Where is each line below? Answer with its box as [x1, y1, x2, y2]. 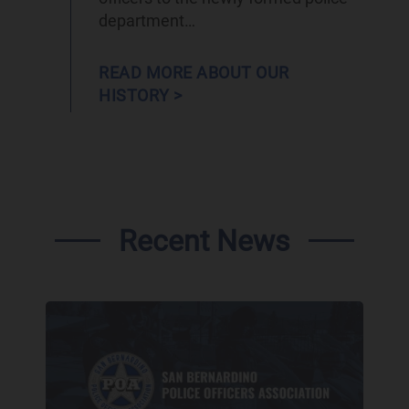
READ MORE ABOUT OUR [99, 62, 289, 82]
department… [99, 10, 196, 30]
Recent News [119, 223, 290, 258]
